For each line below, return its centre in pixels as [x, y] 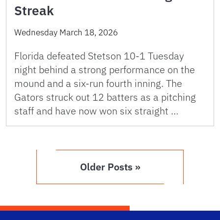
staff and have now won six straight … [96, 111]
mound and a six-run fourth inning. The [98, 83]
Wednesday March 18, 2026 [66, 32]
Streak [34, 10]
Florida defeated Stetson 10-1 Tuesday [99, 56]
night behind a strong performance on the [105, 69]
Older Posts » [110, 167]
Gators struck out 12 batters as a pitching [105, 97]
